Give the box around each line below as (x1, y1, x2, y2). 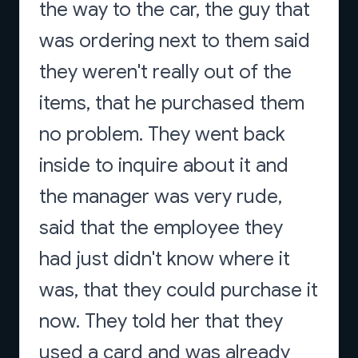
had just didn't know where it (39, 247, 290, 271)
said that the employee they (39, 216, 283, 240)
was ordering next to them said (39, 29, 310, 53)
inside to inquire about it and (39, 153, 288, 177)
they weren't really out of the (39, 60, 292, 84)
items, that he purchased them (39, 91, 304, 115)
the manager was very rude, (39, 185, 282, 209)
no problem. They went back (39, 122, 285, 146)
